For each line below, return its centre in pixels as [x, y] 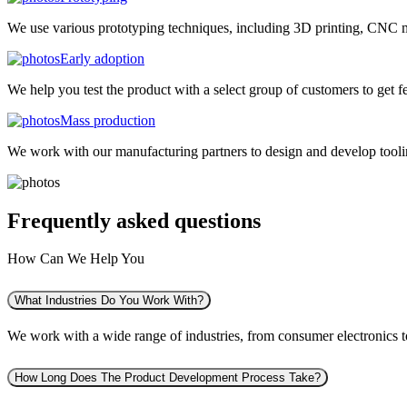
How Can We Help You [76, 259]
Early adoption [102, 58]
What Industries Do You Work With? [109, 301]
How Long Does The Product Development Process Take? [168, 378]
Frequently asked [91, 220]
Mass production [108, 120]
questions [218, 220]
